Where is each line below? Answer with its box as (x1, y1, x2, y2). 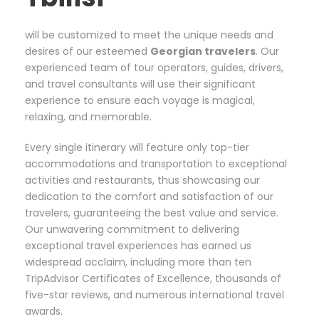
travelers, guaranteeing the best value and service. (25, 206, 278, 221)
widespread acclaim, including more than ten (25, 255, 251, 270)
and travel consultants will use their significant (25, 77, 256, 92)
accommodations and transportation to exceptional (25, 157, 287, 172)
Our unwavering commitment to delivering (25, 222, 239, 237)
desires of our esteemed (25, 44, 150, 59)
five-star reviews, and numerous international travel (25, 288, 284, 303)
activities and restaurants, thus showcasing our (25, 173, 260, 188)
